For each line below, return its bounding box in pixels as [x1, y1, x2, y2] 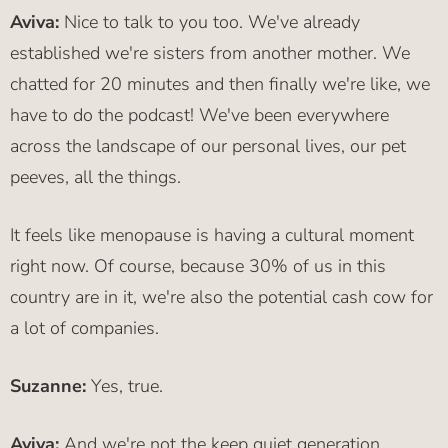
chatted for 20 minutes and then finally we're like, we [10, 72, 430, 97]
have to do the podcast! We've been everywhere [10, 103, 389, 128]
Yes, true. [91, 374, 163, 399]
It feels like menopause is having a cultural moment [10, 223, 414, 248]
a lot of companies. [10, 316, 159, 341]
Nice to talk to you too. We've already [59, 10, 360, 35]
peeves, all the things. [10, 165, 181, 190]
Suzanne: [10, 374, 91, 399]
